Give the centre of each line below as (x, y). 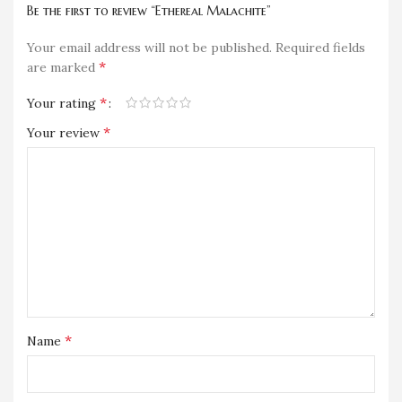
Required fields (320, 47)
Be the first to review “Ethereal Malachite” (149, 10)
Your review (65, 132)
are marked (63, 67)
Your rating (63, 103)
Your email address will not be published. (149, 47)
